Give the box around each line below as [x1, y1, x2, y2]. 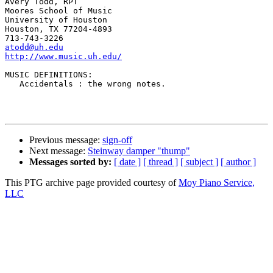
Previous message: [29, 135, 102, 146]
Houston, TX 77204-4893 [5, 24, 112, 34]
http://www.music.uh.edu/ [5, 52, 122, 62]
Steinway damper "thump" [88, 146, 190, 157]
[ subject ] [180, 157, 218, 168]
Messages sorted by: [29, 157, 112, 168]
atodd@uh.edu [5, 43, 63, 52]
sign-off [102, 135, 132, 146]
